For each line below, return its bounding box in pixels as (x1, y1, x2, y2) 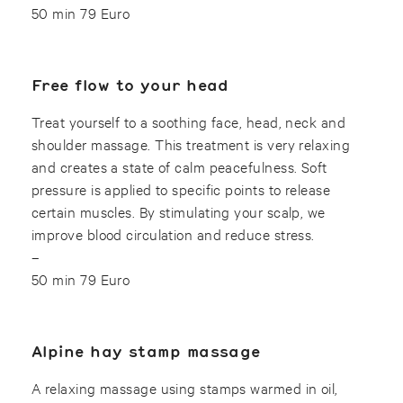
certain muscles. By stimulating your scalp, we (31, 201, 326, 220)
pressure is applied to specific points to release (31, 179, 331, 198)
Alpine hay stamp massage (31, 341, 261, 361)
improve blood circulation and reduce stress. (31, 224, 323, 243)
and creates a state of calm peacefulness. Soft (31, 157, 327, 175)
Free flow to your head (31, 75, 229, 94)
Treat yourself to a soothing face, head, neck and (31, 112, 346, 130)
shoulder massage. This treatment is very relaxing (31, 134, 351, 153)
